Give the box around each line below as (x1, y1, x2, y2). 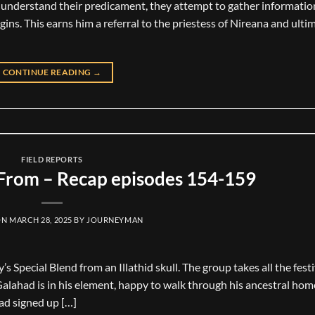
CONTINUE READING (2, 67, 93, 78)
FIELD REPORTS (21, 155, 83, 165)
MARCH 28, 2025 (8, 214, 72, 224)
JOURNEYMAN (86, 214, 143, 224)
